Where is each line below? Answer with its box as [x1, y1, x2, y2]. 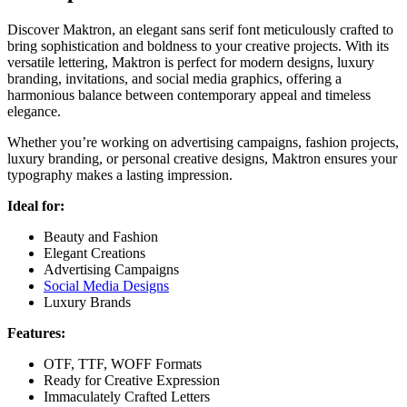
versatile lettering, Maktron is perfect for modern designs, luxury [7, 54, 374, 70]
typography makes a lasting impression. [7, 166, 233, 183]
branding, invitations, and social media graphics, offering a [7, 70, 342, 86]
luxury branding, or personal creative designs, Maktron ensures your [7, 150, 397, 166]
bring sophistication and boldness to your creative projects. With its [7, 37, 389, 54]
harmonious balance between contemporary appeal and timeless [7, 86, 371, 103]
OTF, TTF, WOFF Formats [44, 355, 202, 372]
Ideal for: [7, 197, 65, 213]
